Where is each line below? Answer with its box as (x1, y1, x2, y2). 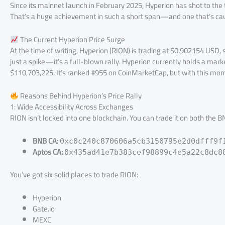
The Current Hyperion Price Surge (19, 32, 126, 47)
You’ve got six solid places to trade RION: (10, 167, 138, 182)
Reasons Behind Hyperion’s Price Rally (19, 88, 142, 103)
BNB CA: (33, 134, 58, 148)
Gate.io (33, 201, 55, 216)
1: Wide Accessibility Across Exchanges (10, 99, 133, 114)
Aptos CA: (33, 145, 63, 159)
